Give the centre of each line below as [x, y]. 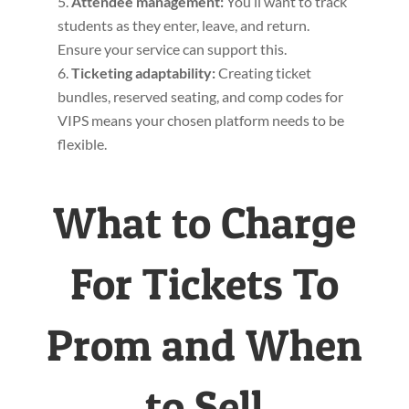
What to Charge [204, 223]
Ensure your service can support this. [172, 49]
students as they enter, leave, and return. [183, 26]
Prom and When [204, 345]
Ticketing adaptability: [144, 73]
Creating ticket [264, 73]
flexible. [82, 144]
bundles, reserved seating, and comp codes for [200, 97]
